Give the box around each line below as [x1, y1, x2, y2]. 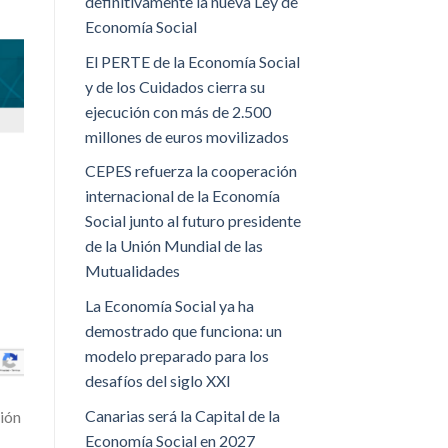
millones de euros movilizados [84, 126, 289, 146]
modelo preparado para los [84, 346, 269, 366]
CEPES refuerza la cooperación [84, 161, 297, 181]
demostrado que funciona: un [84, 321, 282, 341]
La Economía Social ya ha [84, 296, 254, 316]
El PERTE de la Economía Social [84, 51, 300, 71]
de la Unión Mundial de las [84, 236, 263, 256]
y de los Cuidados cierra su [84, 76, 265, 96]
